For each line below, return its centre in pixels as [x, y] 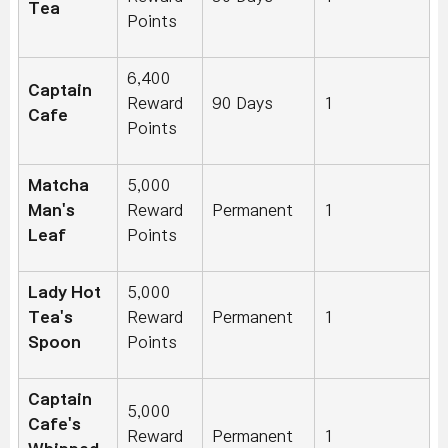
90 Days [242, 103]
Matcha [58, 185]
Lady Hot [64, 292]
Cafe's [54, 424]
